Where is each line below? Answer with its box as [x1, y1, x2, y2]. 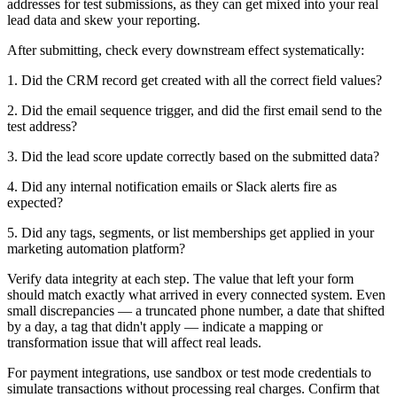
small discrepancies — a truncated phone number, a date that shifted [7, 302, 385, 318]
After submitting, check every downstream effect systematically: [7, 42, 364, 58]
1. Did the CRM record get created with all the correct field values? [7, 72, 382, 88]
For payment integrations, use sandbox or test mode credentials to [7, 364, 371, 380]
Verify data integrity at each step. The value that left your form [7, 270, 354, 286]
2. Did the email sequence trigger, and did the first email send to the [7, 102, 382, 118]
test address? [7, 118, 77, 134]
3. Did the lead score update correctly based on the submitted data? [7, 148, 379, 164]
